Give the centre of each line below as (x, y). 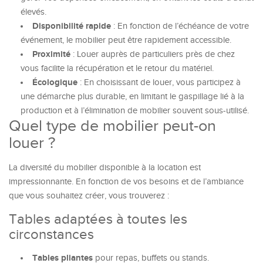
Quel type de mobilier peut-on (112, 126)
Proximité (51, 54)
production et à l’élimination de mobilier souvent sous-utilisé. (135, 111)
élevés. (33, 12)
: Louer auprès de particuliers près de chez (153, 54)
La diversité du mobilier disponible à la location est (105, 168)
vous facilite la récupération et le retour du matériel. (117, 68)
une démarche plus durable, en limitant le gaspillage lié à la (132, 97)
